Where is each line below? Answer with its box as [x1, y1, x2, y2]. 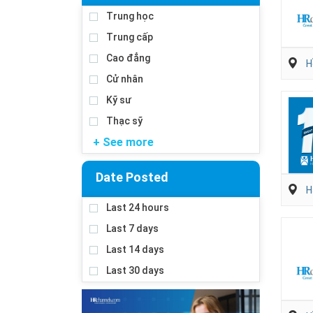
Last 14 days [106, 244, 164, 255]
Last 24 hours [106, 202, 169, 213]
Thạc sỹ [106, 115, 143, 126]
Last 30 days [106, 265, 164, 276]
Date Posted [96, 170, 168, 184]
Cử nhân [106, 73, 143, 85]
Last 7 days [106, 223, 159, 234]
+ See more [93, 136, 154, 149]
